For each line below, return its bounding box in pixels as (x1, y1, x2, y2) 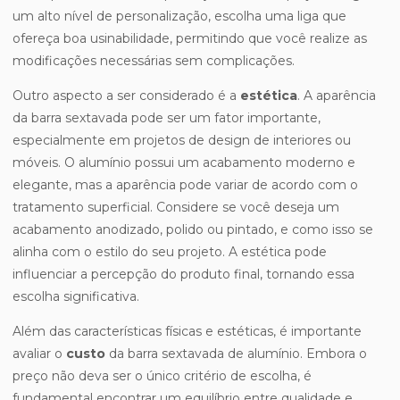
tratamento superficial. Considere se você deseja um (12, 199, 339, 216)
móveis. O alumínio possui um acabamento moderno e (12, 154, 355, 171)
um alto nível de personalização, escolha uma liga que (12, 8, 346, 25)
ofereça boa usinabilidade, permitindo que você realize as (12, 30, 367, 47)
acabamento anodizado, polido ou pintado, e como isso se (12, 221, 373, 238)
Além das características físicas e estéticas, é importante (12, 323, 362, 340)
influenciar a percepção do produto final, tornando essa (12, 266, 354, 283)
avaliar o (12, 346, 66, 362)
